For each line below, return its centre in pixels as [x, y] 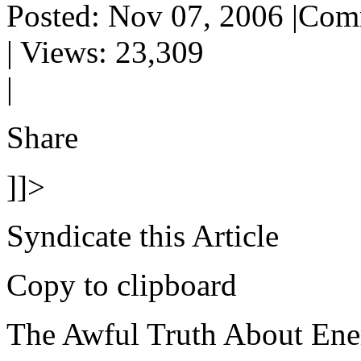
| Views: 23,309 [105, 52]
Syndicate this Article [143, 236]
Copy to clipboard [122, 285]
